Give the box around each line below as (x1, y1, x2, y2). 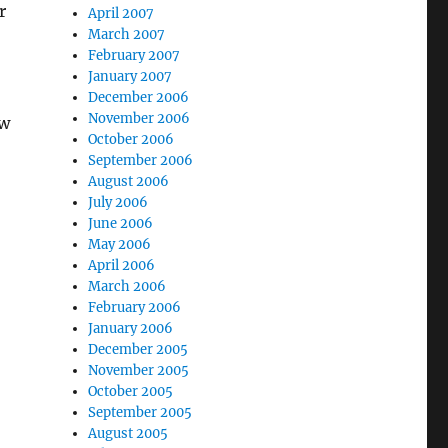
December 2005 (88, 341, 189, 358)
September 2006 (88, 152, 194, 169)
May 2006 (88, 236, 152, 253)
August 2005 (88, 425, 169, 442)
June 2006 (88, 215, 154, 232)
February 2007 (88, 47, 181, 64)
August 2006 (88, 173, 170, 190)
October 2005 (88, 383, 174, 400)
